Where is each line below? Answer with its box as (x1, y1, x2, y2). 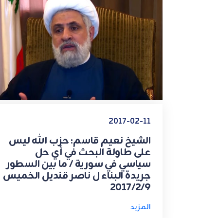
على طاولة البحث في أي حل (35, 145, 151, 161)
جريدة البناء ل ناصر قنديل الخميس (3, 168, 151, 184)
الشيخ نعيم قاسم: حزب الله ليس (9, 133, 151, 149)
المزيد (130, 201, 151, 214)
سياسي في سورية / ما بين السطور (6, 156, 151, 173)
